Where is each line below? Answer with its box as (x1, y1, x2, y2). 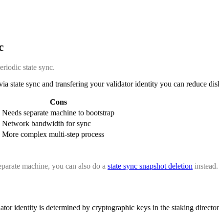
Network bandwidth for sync (2, 119, 91, 128)
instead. (193, 162, 218, 171)
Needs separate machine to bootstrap (2, 109, 114, 117)
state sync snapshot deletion (108, 162, 193, 171)
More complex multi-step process (2, 130, 104, 139)
